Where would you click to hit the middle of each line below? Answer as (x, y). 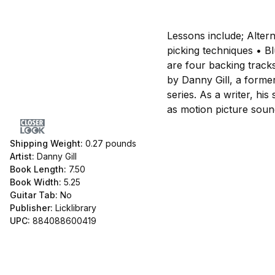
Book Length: (39, 169)
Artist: (23, 156)
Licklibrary (76, 207)
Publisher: (33, 207)
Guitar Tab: (34, 195)
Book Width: (37, 182)
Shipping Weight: (48, 143)
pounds (120, 143)
